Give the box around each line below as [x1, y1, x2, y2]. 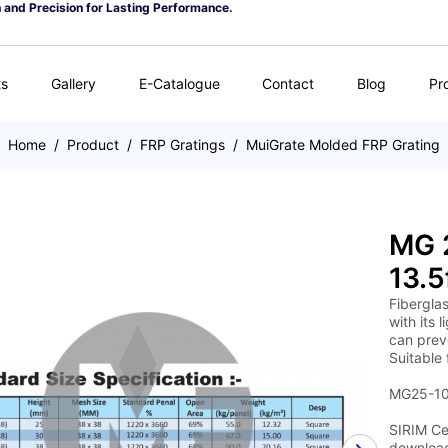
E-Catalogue [138, 74, 220, 92]
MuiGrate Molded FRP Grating [246, 136, 440, 153]
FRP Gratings [140, 136, 225, 153]
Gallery [50, 74, 96, 92]
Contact [262, 74, 315, 92]
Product [67, 136, 119, 153]
